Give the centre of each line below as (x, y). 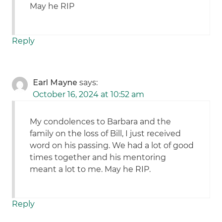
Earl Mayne (55, 83)
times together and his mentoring (98, 158)
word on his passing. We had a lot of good (112, 146)
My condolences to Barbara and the (101, 122)
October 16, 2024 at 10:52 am (89, 95)
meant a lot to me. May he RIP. (90, 169)
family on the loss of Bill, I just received (106, 134)
